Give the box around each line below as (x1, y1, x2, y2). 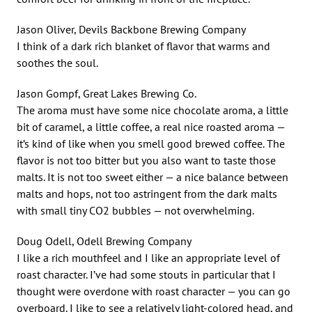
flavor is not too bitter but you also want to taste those (17, 153, 276, 167)
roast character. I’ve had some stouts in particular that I (17, 267, 276, 281)
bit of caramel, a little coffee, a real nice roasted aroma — (17, 119, 285, 134)
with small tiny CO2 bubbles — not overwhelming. (17, 203, 254, 217)
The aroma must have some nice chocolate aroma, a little (17, 102, 288, 117)
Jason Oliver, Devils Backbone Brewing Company (17, 22, 246, 36)
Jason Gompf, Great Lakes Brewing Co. (17, 86, 196, 100)
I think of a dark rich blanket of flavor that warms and (17, 38, 270, 53)
